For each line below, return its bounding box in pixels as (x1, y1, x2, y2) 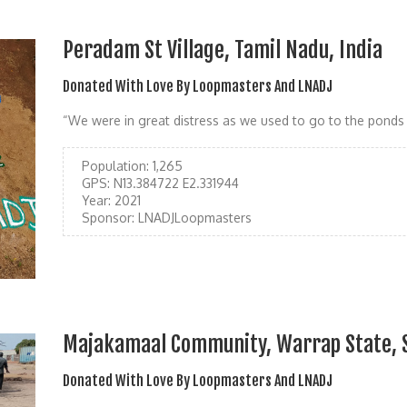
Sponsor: (82, 209, 134, 225)
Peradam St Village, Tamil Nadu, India (63, 35, 382, 64)
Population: (82, 157, 149, 174)
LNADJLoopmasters (134, 209, 252, 225)
